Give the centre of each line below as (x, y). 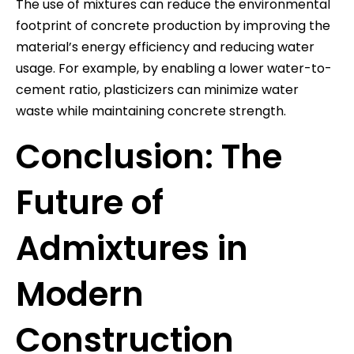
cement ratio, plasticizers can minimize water (157, 89)
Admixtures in (132, 248)
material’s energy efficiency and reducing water (165, 47)
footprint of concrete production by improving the (173, 25)
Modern (80, 294)
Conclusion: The (149, 156)
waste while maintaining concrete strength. (151, 111)
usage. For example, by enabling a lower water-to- (174, 68)
